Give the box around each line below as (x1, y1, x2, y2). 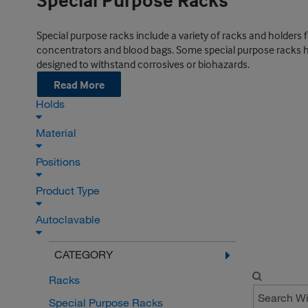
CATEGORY (54, 247, 113, 262)
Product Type (36, 184, 102, 198)
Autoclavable (36, 212, 103, 227)
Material (36, 126, 79, 140)
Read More (53, 77, 104, 91)
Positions (36, 155, 83, 169)
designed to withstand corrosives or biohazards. (36, 57, 250, 71)
